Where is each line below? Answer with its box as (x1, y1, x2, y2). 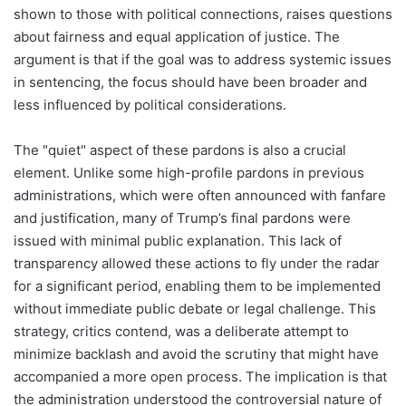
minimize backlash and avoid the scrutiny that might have (14, 345, 379, 363)
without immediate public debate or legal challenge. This (14, 300, 376, 318)
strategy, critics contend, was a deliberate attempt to (14, 323, 349, 341)
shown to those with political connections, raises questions (14, 5, 392, 24)
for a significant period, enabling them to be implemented (14, 277, 381, 295)
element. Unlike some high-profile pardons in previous (14, 164, 364, 182)
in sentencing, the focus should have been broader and (14, 73, 367, 92)
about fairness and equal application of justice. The (14, 28, 340, 46)
